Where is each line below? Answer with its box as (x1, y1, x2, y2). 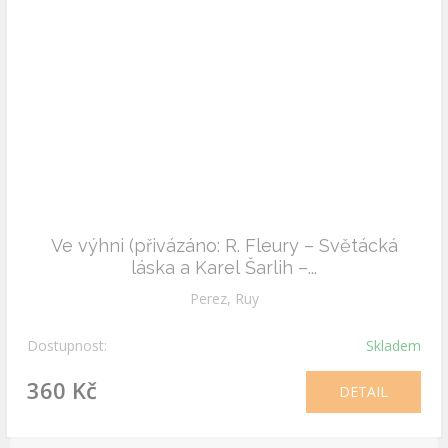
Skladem (366, 336, 421, 355)
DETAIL (339, 382, 388, 401)
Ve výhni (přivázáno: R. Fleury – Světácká (50, 235, 398, 256)
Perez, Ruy (189, 289, 259, 308)
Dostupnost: (27, 336, 107, 355)
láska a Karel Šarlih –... (131, 257, 317, 278)
